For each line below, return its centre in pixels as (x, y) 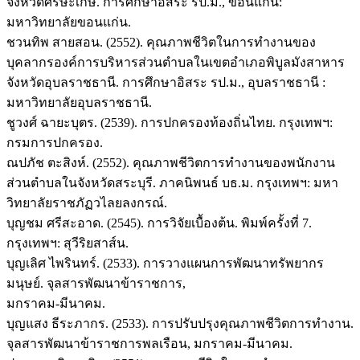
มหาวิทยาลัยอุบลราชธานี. (79, 102)
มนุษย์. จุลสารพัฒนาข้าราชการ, (96, 283)
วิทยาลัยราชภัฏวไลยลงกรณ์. (87, 202)
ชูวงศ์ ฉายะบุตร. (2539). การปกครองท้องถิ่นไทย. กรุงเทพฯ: (170, 122)
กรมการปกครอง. (55, 142)
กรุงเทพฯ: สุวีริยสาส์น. (67, 243)
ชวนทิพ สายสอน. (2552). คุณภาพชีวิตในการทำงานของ (161, 42)
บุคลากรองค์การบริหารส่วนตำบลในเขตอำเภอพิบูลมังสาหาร (176, 62)
